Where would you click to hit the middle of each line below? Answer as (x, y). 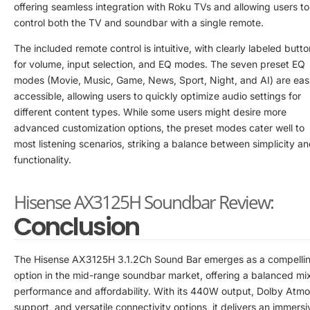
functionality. (43, 159)
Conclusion (76, 226)
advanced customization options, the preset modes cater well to (159, 127)
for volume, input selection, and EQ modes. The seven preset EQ (159, 64)
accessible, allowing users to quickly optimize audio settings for (157, 95)
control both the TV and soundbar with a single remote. (139, 22)
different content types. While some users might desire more (150, 111)
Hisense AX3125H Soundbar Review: (144, 202)
